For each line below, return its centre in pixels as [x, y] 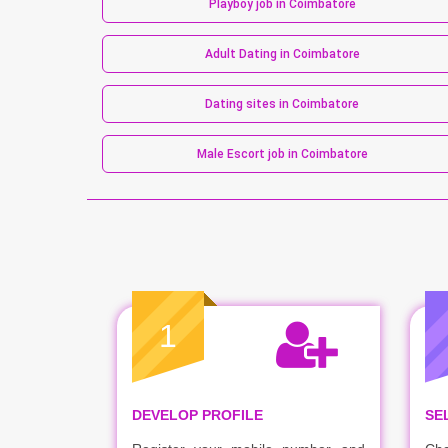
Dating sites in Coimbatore [282, 103]
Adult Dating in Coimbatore [282, 53]
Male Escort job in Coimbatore [282, 153]
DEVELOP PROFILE [197, 414]
